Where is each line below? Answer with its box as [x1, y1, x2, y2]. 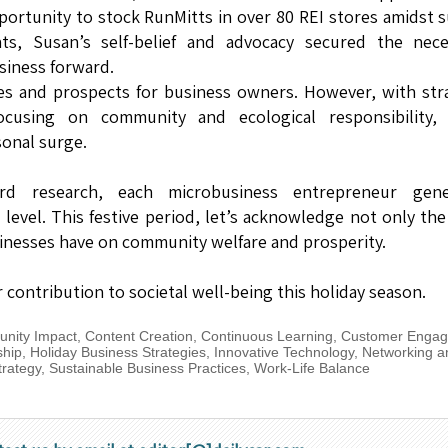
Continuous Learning [200, 328, 333, 345]
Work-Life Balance [253, 360, 370, 377]
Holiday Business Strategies [29, 344, 206, 361]
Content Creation [84, 328, 193, 345]
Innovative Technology [213, 344, 354, 361]
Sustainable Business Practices [48, 360, 246, 377]
